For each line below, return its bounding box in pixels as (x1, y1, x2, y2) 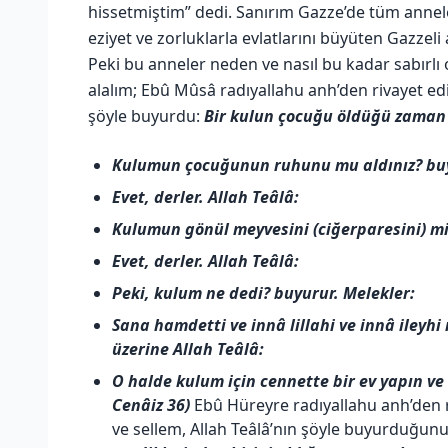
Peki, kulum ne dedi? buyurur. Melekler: (112, 281, 415, 304)
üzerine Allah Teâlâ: (112, 337, 264, 360)
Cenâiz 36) (112, 393, 190, 416)
